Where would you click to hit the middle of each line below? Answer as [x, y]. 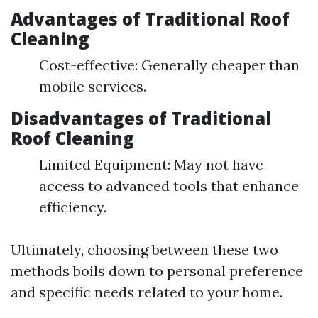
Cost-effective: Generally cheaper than [169, 65]
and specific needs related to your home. [147, 292]
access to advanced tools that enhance [169, 186]
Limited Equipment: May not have [151, 164]
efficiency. [73, 207]
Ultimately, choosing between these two [144, 250]
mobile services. [93, 86]
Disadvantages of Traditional [141, 118]
